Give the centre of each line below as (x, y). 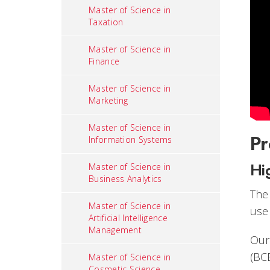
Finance (104, 61)
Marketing (108, 100)
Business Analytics (125, 179)
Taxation (106, 22)
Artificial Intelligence (128, 218)
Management (115, 230)
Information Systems (130, 140)
